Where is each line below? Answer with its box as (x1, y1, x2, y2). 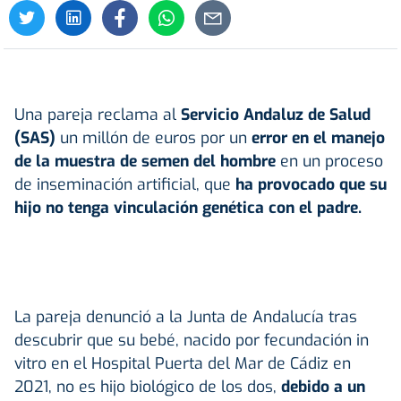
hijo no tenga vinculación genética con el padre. (14, 196, 362, 218)
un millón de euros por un (60, 126, 252, 149)
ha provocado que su (235, 173, 387, 195)
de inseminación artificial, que (14, 173, 235, 195)
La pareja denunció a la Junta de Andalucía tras (14, 305, 357, 328)
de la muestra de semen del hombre (14, 149, 280, 172)
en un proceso (280, 149, 383, 172)
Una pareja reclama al (14, 103, 176, 125)
